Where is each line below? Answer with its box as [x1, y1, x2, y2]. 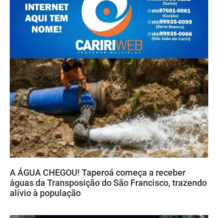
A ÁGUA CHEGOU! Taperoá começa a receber [10, 167, 185, 178]
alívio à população [10, 187, 81, 198]
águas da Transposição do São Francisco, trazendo [10, 177, 207, 188]
